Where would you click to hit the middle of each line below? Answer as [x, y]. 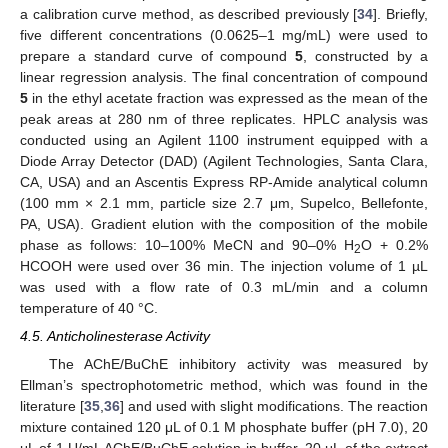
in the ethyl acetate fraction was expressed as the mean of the [228, 97]
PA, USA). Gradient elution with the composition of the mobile [224, 223]
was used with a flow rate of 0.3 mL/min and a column [224, 286]
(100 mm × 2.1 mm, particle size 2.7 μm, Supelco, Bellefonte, [224, 202]
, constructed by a [366, 55]
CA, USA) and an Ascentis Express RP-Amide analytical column [224, 181]
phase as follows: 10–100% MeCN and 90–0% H [187, 244]
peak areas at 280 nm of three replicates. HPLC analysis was [224, 118]
